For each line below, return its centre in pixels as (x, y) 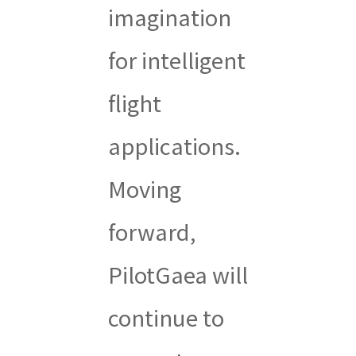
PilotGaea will (178, 275)
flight (134, 103)
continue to (166, 317)
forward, (151, 232)
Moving (144, 189)
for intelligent (176, 60)
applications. (174, 146)
